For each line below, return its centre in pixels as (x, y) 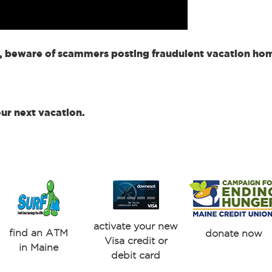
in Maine (38, 247)
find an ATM (38, 233)
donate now (233, 233)
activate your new (136, 226)
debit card (136, 255)
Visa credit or (136, 241)
